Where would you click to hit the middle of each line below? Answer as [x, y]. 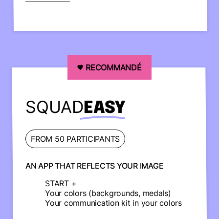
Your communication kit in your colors [113, 203]
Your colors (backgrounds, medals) [108, 193]
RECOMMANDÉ [114, 67]
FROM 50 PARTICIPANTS [75, 139]
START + [61, 183]
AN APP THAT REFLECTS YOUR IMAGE [95, 166]
